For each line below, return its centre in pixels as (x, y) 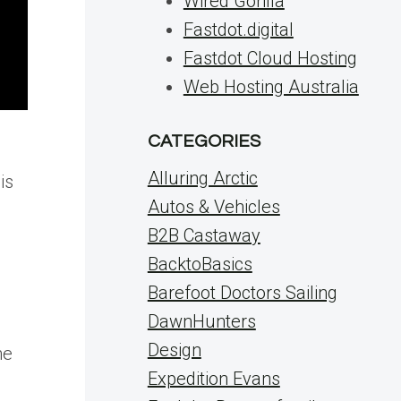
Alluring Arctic (202, 178)
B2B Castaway (204, 235)
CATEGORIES (204, 141)
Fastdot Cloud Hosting (270, 58)
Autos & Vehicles (213, 207)
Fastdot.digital (238, 30)
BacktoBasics (200, 264)
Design (174, 350)
